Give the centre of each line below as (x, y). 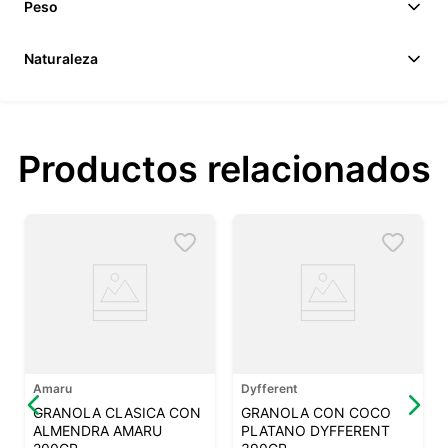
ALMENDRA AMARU (97, 431)
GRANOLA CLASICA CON (117, 413)
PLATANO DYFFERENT (315, 431)
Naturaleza (61, 59)
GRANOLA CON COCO (316, 413)
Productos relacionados (224, 169)
